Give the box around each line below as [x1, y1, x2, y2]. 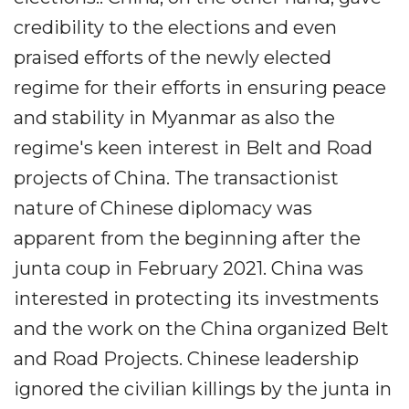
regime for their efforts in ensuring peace [14, 77, 386, 99]
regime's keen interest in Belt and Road [14, 137, 372, 159]
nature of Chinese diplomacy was [14, 197, 312, 219]
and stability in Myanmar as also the [14, 107, 335, 129]
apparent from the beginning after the [14, 227, 361, 249]
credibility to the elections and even [14, 16, 337, 38]
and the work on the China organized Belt [14, 318, 389, 340]
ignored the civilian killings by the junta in [14, 378, 392, 400]
